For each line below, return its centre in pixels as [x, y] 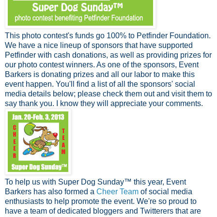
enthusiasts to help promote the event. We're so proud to [101, 201]
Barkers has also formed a [51, 191]
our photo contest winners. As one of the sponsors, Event [102, 64]
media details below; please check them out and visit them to [108, 93]
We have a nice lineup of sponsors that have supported [99, 45]
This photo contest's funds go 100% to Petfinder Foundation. [108, 35]
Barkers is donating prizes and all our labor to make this [100, 74]
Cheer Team [117, 191]
